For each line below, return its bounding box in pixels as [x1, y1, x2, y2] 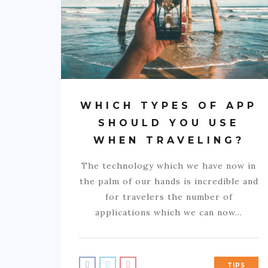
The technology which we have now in [81, 160, 256, 171]
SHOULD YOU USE [98, 117, 239, 129]
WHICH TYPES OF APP [80, 99, 257, 111]
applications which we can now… [95, 206, 242, 218]
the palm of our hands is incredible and [79, 175, 258, 187]
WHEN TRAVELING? [93, 134, 245, 146]
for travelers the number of [105, 191, 233, 202]
